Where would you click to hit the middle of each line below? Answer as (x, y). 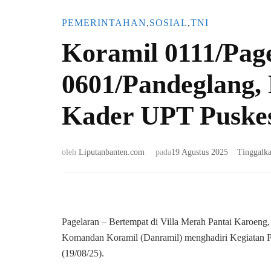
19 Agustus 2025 (200, 152)
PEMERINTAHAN (104, 23)
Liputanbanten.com (112, 152)
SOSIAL (168, 23)
